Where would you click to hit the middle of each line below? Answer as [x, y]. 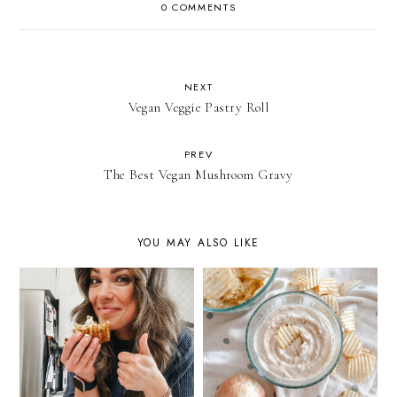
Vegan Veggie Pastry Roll [198, 108]
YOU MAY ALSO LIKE [198, 243]
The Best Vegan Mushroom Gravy [198, 175]
